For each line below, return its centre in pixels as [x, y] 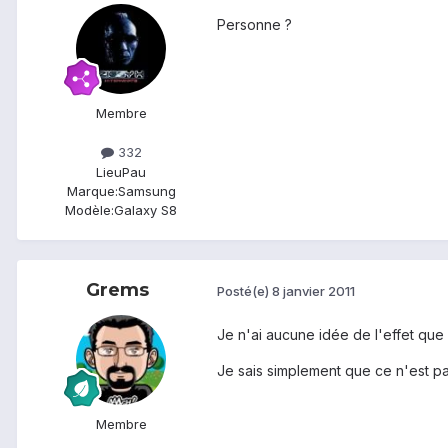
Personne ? [254, 24]
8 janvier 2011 [313, 291]
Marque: [92, 190]
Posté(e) [244, 291]
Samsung [146, 190]
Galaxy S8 [145, 209]
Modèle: [89, 209]
